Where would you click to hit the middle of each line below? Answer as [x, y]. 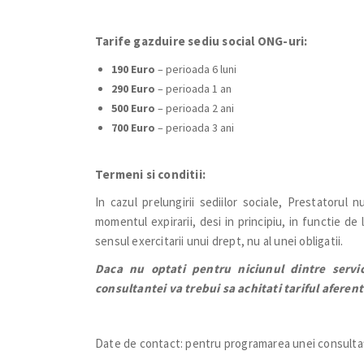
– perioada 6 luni [196, 69]
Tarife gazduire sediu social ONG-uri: [201, 41]
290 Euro [133, 89]
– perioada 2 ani [196, 108]
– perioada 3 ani [195, 128]
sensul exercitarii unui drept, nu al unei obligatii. [221, 241]
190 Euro [133, 69]
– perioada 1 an [193, 89]
